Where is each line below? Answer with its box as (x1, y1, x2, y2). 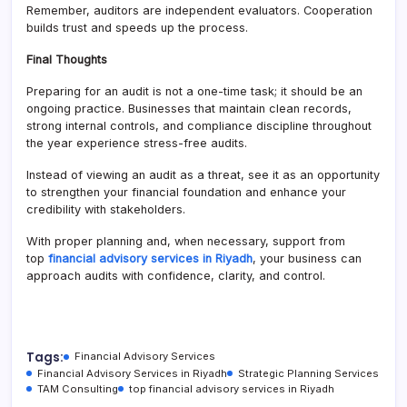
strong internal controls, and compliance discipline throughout (26, 119, 372, 134)
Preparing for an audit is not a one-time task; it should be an (26, 84, 362, 99)
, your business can (253, 252, 362, 266)
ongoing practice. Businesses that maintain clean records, (26, 102, 352, 116)
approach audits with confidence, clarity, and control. (26, 269, 325, 283)
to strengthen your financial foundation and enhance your (26, 185, 346, 200)
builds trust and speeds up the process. (26, 21, 248, 35)
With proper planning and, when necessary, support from (26, 234, 345, 249)
